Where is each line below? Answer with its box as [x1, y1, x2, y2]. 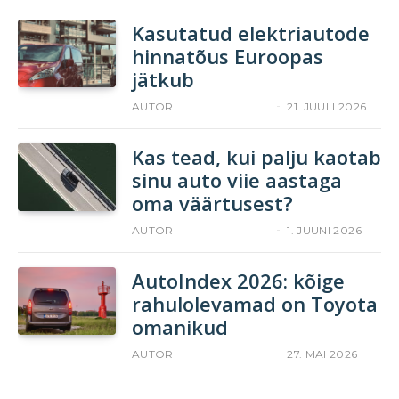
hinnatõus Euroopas [132, 42, 323, 69]
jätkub [132, 65, 194, 93]
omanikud [132, 313, 228, 340]
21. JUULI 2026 [287, 99, 367, 113]
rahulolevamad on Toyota [132, 289, 378, 317]
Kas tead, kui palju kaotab [132, 142, 381, 170]
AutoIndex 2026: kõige [132, 266, 345, 294]
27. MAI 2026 [287, 346, 358, 361]
